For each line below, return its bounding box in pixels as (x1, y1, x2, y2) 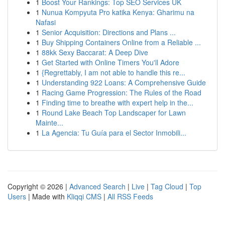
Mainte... (36, 118, 63, 128)
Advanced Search (69, 181, 126, 191)
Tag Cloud (151, 181, 183, 191)
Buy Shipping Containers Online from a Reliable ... (42, 37, 201, 47)
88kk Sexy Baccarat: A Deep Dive (42, 47, 148, 57)
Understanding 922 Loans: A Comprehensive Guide (42, 77, 206, 87)
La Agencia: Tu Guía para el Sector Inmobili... (42, 128, 186, 138)
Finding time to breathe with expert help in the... (42, 97, 193, 107)
